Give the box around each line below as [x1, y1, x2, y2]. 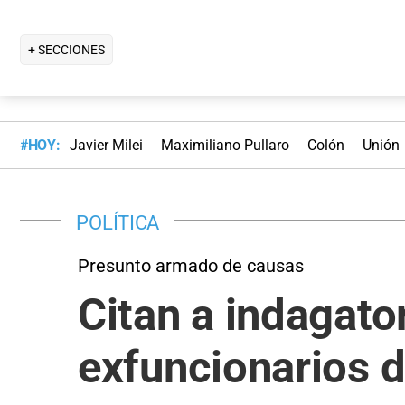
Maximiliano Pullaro [160, 137, 289, 155]
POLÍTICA [76, 210, 160, 234]
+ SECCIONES [28, 42, 105, 57]
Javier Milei [69, 137, 143, 155]
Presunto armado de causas [78, 254, 304, 277]
